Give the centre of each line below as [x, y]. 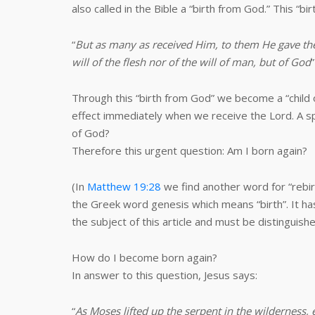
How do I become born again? [144, 257]
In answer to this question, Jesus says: [165, 275]
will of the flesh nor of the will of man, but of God [191, 62]
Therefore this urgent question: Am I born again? [189, 150]
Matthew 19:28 [124, 186]
